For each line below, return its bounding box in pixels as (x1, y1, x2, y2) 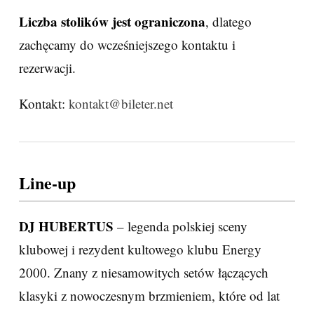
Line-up (19, 170, 76, 195)
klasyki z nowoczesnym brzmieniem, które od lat (19, 286, 280, 304)
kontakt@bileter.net (69, 94, 173, 112)
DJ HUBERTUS (19, 216, 114, 235)
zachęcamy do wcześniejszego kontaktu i (19, 35, 235, 53)
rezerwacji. (19, 58, 76, 76)
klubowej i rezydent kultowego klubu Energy (19, 240, 261, 258)
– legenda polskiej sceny (114, 217, 247, 235)
